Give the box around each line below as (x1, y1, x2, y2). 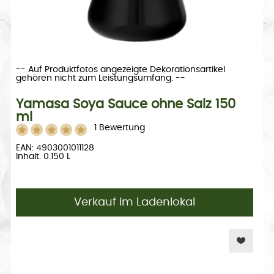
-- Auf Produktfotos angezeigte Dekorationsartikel (15, 65, 225, 75)
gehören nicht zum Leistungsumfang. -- (15, 74, 185, 83)
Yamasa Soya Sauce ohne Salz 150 (15, 98, 235, 111)
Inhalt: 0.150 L (15, 152, 70, 161)
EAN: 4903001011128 (15, 144, 94, 153)
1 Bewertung (89, 124, 145, 133)
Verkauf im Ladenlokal (74, 197, 196, 209)
